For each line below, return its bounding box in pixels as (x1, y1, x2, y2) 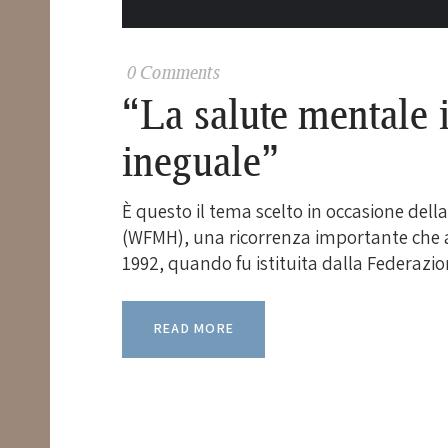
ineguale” (122, 135, 280, 184)
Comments (139, 60, 219, 83)
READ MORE (152, 319, 235, 338)
